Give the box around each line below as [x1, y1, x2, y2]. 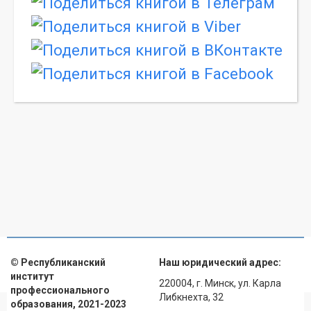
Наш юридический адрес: [159, 257, 281, 269]
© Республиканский [10, 257, 106, 269]
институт [10, 271, 54, 283]
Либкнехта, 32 [159, 292, 224, 303]
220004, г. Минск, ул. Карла [159, 278, 281, 289]
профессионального [10, 285, 110, 296]
